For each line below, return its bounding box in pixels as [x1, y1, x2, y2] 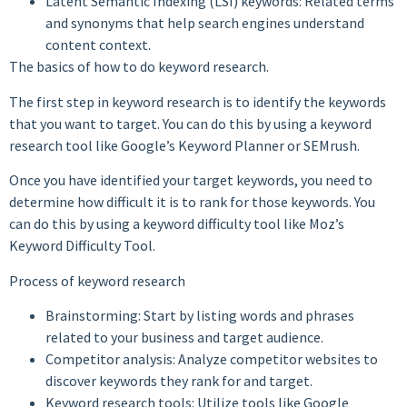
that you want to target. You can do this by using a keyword [9, 114, 372, 133]
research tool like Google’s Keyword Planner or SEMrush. [9, 135, 360, 154]
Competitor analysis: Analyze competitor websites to [45, 349, 378, 368]
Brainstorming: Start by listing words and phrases [45, 305, 354, 324]
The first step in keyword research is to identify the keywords [9, 92, 386, 111]
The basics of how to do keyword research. [9, 57, 269, 76]
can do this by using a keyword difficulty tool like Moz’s [9, 214, 344, 233]
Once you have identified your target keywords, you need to [9, 171, 372, 190]
